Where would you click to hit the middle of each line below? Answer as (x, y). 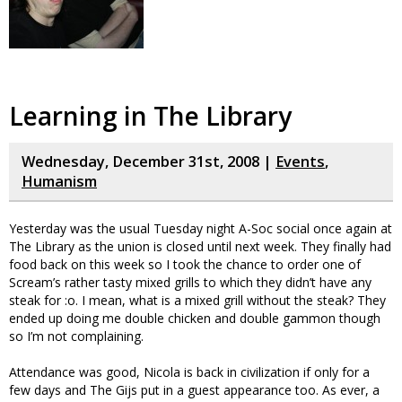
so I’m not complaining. (76, 336)
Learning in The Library (150, 116)
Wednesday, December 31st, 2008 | (149, 162)
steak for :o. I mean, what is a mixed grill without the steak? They (197, 300)
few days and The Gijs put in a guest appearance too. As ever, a (194, 390)
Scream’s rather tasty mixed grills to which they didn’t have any (190, 282)
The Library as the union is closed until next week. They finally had (200, 246)
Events (300, 162)
